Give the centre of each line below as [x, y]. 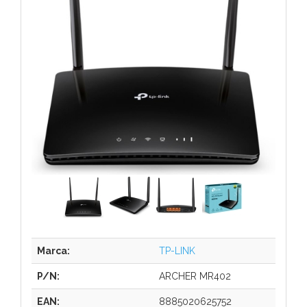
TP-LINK [177, 250]
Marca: [53, 250]
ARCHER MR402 [195, 276]
